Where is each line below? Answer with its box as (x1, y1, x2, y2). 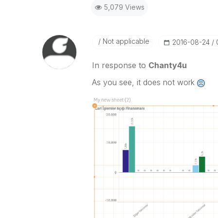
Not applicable (100, 37, 149, 45)
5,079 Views (104, 3, 145, 11)
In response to (91, 60, 148, 70)
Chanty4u (148, 60, 187, 70)
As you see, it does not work (91, 77, 197, 87)
